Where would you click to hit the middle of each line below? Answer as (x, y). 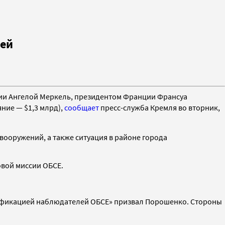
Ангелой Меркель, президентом (66, 96)
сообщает (82, 107)
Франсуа (172, 96)
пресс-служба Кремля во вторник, (159, 107)
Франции (139, 96)
